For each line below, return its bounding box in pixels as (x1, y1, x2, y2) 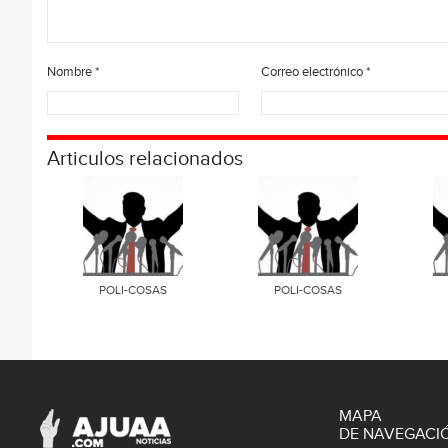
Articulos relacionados (47, 146, 243, 171)
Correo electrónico (261, 63, 366, 80)
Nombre (47, 63, 95, 80)
